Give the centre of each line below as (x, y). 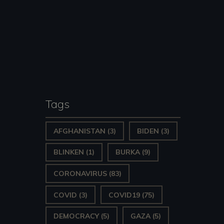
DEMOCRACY (76, 216)
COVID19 (124, 195)
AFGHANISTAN (79, 131)
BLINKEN (69, 152)
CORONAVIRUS (80, 173)
